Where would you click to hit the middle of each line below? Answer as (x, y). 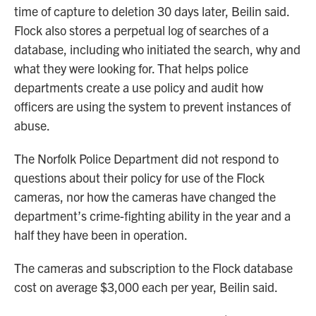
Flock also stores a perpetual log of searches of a (141, 30)
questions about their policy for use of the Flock (139, 177)
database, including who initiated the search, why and (157, 49)
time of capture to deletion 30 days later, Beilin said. (152, 11)
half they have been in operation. (101, 234)
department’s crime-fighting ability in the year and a (152, 215)
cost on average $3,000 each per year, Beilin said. (146, 286)
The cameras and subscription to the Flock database (153, 267)
